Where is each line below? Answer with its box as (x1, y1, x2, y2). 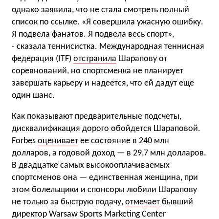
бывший (160, 197, 193, 207)
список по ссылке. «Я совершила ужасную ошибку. (12, 18, 203, 27)
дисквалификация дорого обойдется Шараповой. (12, 124, 200, 133)
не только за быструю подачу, (12, 197, 125, 207)
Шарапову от (116, 54, 167, 64)
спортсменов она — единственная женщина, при (12, 173, 198, 182)
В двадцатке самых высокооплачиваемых (12, 161, 170, 170)
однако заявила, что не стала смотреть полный (12, 5, 189, 15)
